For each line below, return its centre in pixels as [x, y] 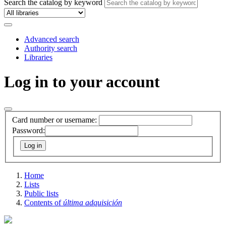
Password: [29, 130]
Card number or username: [54, 120]
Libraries [38, 57]
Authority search [51, 48]
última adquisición [93, 202]
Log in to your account [82, 81]
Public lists [41, 193]
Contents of [44, 202]
